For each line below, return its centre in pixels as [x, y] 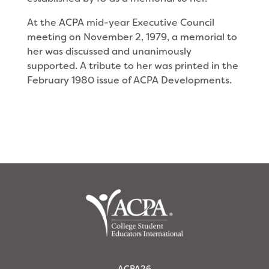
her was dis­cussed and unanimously [109, 51]
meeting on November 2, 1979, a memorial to [132, 37]
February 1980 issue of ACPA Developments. [129, 80]
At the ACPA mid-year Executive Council [120, 23]
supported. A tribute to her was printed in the [132, 66]
